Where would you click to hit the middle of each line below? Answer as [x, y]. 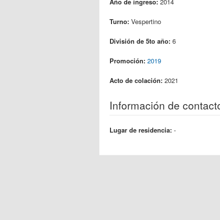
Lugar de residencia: [142, 130]
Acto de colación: [137, 80]
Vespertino [146, 21]
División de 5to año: [141, 41]
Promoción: [128, 61]
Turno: [120, 21]
